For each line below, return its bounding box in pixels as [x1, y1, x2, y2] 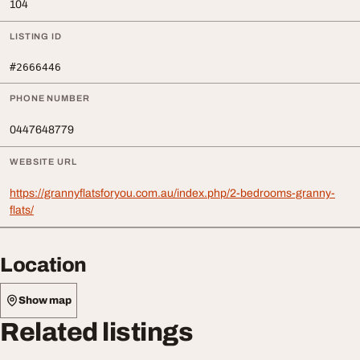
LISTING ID [10, 31, 62, 41]
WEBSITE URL [10, 157, 77, 166]
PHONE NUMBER [10, 93, 90, 103]
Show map [18, 294, 72, 306]
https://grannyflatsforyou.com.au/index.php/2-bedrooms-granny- [10, 187, 335, 199]
